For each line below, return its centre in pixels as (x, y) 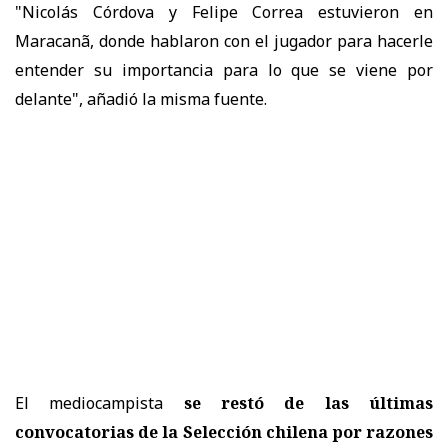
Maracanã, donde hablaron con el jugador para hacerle (224, 40)
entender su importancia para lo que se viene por (224, 69)
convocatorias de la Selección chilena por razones (224, 431)
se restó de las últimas (308, 402)
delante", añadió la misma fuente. (141, 98)
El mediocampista (99, 402)
